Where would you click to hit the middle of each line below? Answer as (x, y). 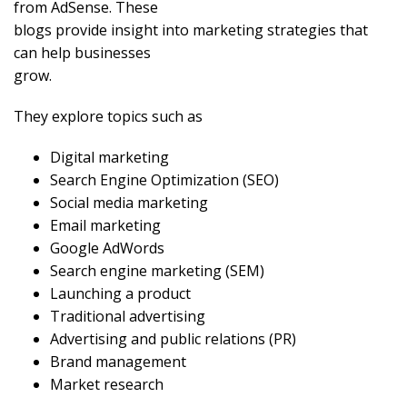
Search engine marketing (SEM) (157, 271)
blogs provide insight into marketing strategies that (191, 30)
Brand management (118, 362)
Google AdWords (107, 248)
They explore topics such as (108, 117)
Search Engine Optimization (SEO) (164, 180)
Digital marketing (109, 158)
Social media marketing (129, 203)
